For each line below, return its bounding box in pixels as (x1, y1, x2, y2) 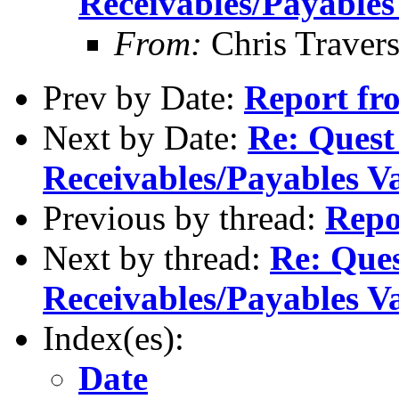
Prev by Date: (43, 77, 244, 117)
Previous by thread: (43, 198, 325, 237)
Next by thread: (43, 238, 270, 277)
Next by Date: (43, 118, 248, 157)
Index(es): (43, 318, 184, 357)
